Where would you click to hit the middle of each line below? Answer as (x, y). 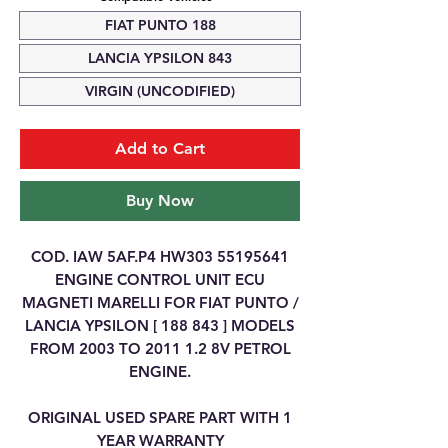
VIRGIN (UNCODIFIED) (160, 91)
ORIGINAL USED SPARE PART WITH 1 (160, 417)
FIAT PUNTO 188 (160, 25)
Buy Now (160, 200)
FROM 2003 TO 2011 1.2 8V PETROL (160, 348)
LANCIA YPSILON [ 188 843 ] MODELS (160, 325)
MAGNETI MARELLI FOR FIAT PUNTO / (160, 302)
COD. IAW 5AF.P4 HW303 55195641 (160, 256)
